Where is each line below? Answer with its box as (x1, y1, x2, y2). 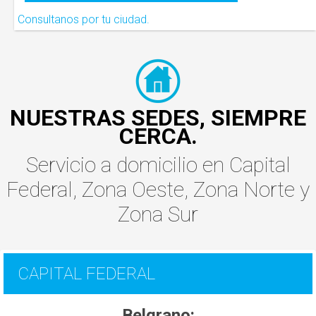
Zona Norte (193, 177, 300, 202)
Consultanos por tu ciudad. (18, 13, 150, 27)
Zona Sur (118, 202, 198, 227)
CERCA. (119, 123, 197, 150)
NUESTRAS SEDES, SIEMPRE (10, 104, 306, 132)
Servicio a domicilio (25, 152, 202, 178)
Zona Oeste (82, 177, 184, 202)
